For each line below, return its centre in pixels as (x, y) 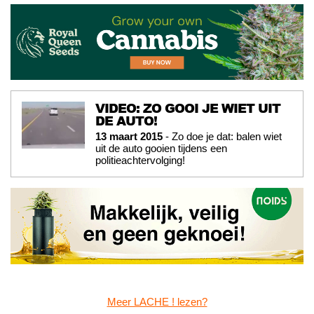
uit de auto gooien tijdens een (161, 149)
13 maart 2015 (129, 137)
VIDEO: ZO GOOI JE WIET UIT (188, 108)
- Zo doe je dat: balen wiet (222, 137)
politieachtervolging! (140, 161)
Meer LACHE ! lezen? (157, 302)
